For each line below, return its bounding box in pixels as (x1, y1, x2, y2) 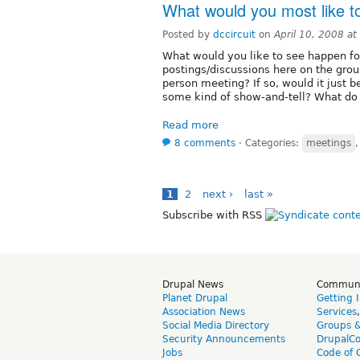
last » (244, 187, 273, 200)
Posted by (162, 28, 213, 40)
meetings (306, 137, 351, 149)
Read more (162, 118, 219, 131)
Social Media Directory (162, 319, 269, 331)
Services (317, 305, 357, 317)
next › (202, 187, 233, 200)
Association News (162, 305, 245, 317)
